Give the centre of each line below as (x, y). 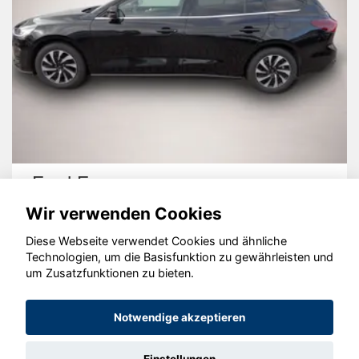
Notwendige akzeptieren (179, 318)
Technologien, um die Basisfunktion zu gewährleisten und (179, 257)
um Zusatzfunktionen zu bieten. (110, 273)
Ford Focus (81, 184)
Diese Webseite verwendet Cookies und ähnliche (156, 241)
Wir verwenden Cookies (124, 213)
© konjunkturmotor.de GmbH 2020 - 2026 (179, 274)
